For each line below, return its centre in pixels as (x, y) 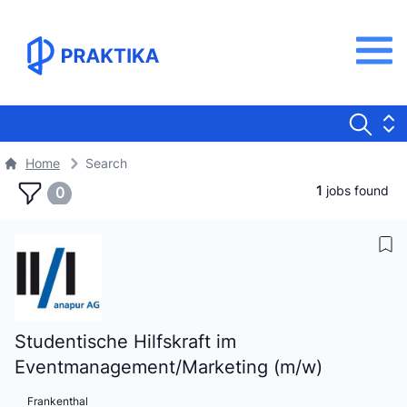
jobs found (355, 190)
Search (106, 163)
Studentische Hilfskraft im (125, 342)
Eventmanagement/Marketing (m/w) (169, 367)
